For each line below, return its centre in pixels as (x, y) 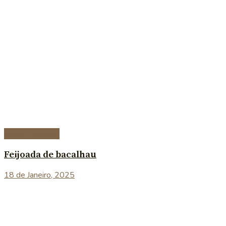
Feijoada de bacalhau (50, 154)
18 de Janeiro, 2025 (39, 175)
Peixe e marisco (32, 134)
